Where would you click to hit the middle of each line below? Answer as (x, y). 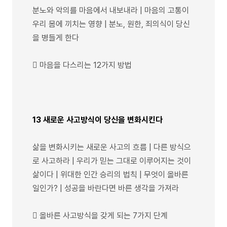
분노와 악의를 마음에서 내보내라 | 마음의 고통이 (111, 10)
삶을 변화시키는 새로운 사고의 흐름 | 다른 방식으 (112, 147)
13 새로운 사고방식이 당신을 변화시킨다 (98, 120)
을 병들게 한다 (56, 37)
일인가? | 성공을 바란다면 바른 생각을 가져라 (106, 188)
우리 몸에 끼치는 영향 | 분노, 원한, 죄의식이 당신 (111, 24)
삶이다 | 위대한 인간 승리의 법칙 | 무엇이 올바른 (110, 174)
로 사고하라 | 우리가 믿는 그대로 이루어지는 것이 (112, 161)
